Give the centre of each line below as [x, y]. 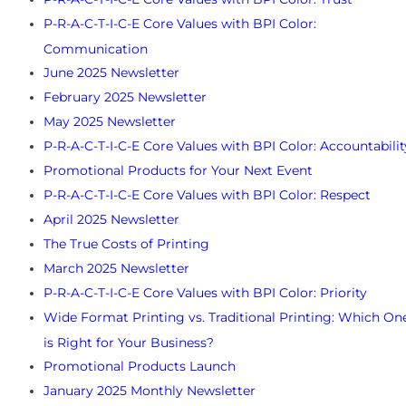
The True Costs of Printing [126, 244]
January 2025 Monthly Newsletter [150, 391]
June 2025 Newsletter [111, 73]
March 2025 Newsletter [116, 269]
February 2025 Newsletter [125, 97]
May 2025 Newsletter [110, 122]
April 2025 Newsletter [111, 220]
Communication [96, 48]
